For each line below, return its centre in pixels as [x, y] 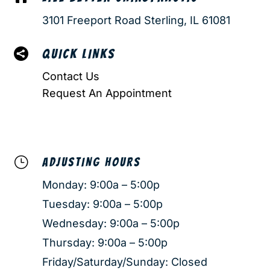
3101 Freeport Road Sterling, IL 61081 [136, 20]
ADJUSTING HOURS [91, 162]
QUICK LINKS [78, 54]
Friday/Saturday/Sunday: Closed [124, 262]
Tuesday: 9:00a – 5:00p [102, 204]
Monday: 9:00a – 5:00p [101, 184]
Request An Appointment [107, 93]
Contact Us [71, 76]
